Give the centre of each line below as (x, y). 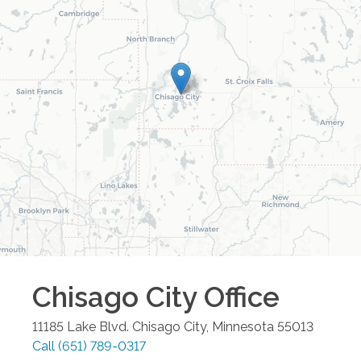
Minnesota (243, 327)
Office (238, 297)
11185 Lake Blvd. (81, 327)
